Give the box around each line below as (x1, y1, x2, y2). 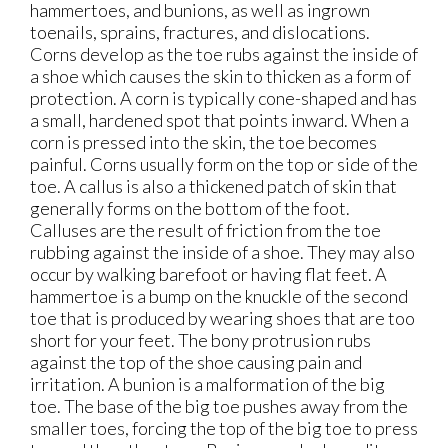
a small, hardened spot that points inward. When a (30, 109, 409, 132)
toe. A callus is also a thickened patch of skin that (30, 175, 397, 198)
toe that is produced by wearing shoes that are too (30, 307, 415, 330)
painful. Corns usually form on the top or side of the (30, 153, 418, 176)
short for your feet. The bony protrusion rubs (30, 329, 371, 352)
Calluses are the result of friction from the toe (30, 219, 381, 242)
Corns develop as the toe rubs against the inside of (30, 43, 418, 66)
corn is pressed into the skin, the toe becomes (30, 131, 377, 154)
